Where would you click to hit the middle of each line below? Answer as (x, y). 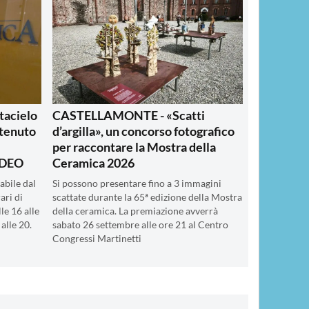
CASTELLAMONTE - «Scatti (129, 115)
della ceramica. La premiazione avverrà (135, 211)
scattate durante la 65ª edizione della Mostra (147, 197)
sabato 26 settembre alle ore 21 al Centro (140, 225)
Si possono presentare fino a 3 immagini (137, 183)
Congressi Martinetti (97, 238)
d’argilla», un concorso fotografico (143, 131)
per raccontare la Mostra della (134, 147)
